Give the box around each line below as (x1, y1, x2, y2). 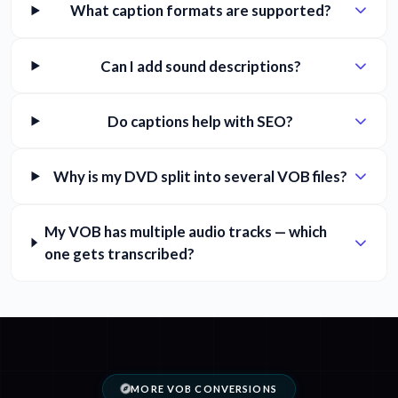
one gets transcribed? (44, 244, 195, 264)
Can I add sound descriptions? (99, 56, 301, 76)
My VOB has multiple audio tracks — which (44, 222, 327, 242)
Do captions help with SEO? (107, 111, 294, 131)
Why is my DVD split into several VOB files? (53, 166, 348, 186)
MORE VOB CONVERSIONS (131, 382, 277, 394)
